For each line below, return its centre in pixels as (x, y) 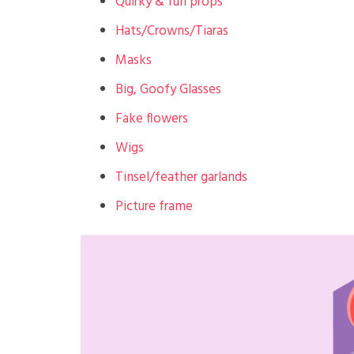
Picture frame (154, 207)
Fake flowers (152, 119)
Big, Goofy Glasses (169, 90)
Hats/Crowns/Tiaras (172, 31)
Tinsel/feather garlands (182, 177)
